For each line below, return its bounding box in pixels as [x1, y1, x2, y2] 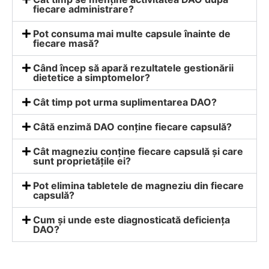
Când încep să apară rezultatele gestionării [33, 61, 234, 74]
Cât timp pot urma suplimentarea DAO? [33, 95, 217, 108]
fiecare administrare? [33, 2, 134, 15]
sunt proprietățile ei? [33, 154, 131, 167]
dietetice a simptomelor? [33, 71, 151, 83]
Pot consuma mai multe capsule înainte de [33, 27, 231, 40]
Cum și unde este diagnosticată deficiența [33, 213, 231, 226]
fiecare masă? [33, 37, 100, 49]
